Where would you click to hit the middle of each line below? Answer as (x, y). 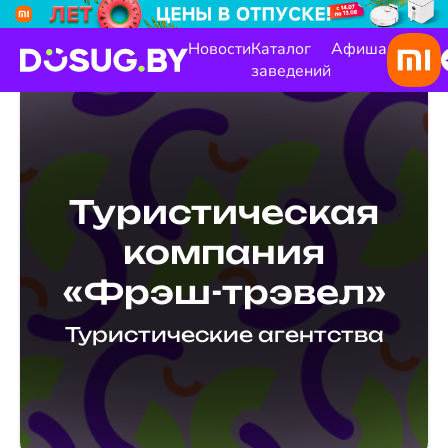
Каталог (281, 49)
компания (224, 252)
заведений (291, 71)
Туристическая (224, 212)
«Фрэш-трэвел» (224, 292)
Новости (219, 49)
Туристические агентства (224, 335)
